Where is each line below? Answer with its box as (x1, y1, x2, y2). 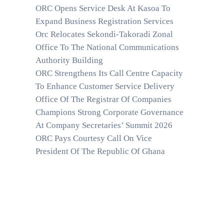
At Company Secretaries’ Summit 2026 (35, 120, 172, 130)
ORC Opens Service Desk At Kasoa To (35, 3, 170, 13)
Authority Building (35, 55, 103, 65)
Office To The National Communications (35, 42, 179, 52)
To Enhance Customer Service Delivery (35, 81, 174, 91)
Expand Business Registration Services (35, 16, 173, 26)
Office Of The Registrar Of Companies (35, 94, 171, 104)
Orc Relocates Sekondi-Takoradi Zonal (35, 29, 173, 39)
